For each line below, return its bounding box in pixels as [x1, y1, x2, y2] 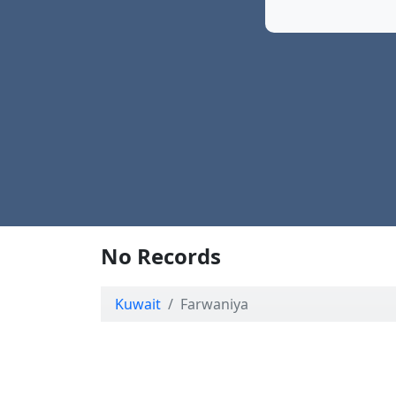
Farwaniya [180, 294, 248, 314]
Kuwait [115, 294, 161, 314]
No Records [101, 241, 221, 270]
